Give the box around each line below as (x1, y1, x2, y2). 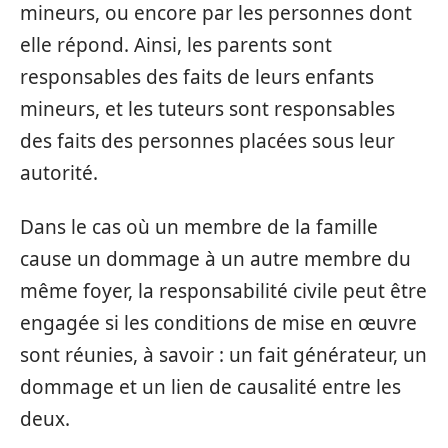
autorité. (20, 159, 98, 186)
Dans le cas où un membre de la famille (20, 214, 378, 240)
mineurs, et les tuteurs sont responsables (20, 95, 395, 122)
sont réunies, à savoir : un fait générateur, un (20, 342, 427, 368)
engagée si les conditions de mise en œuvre (20, 310, 417, 336)
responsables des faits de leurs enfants (20, 63, 374, 90)
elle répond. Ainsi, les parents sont (20, 31, 332, 58)
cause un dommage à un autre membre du (20, 246, 411, 272)
